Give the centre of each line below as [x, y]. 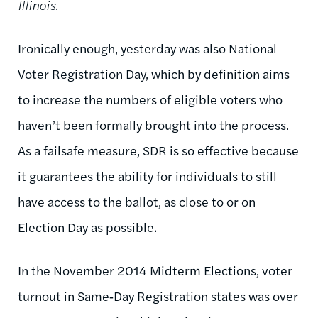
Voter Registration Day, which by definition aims [154, 73]
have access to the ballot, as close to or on [137, 201]
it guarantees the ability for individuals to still [147, 175]
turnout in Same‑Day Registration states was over [158, 295]
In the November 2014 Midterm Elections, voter [155, 270]
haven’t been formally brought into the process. [153, 124]
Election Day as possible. [87, 226]
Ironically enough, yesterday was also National [147, 48]
